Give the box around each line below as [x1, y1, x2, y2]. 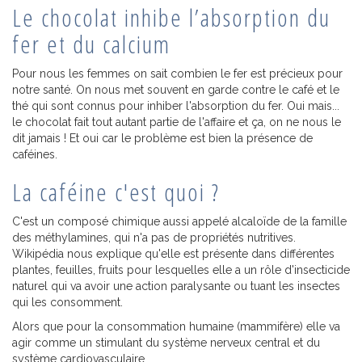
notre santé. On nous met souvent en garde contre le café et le [12, 83, 339, 97]
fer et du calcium [12, 27, 170, 61]
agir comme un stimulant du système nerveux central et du [12, 336, 320, 350]
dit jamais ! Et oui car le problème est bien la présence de [12, 132, 313, 145]
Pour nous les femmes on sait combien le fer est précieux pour [12, 67, 343, 81]
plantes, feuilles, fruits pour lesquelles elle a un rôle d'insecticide [12, 263, 350, 277]
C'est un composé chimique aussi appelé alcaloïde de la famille [12, 215, 347, 229]
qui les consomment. [12, 296, 123, 309]
